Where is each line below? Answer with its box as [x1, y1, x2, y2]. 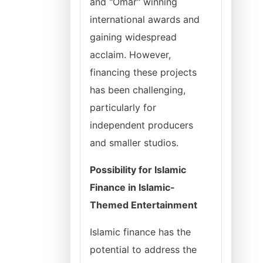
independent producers [90, 119, 193, 131]
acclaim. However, [90, 49, 171, 60]
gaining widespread [90, 31, 177, 43]
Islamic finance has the [90, 226, 191, 238]
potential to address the [90, 244, 197, 255]
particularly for [90, 102, 156, 113]
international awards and [90, 14, 200, 25]
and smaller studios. [90, 137, 178, 149]
